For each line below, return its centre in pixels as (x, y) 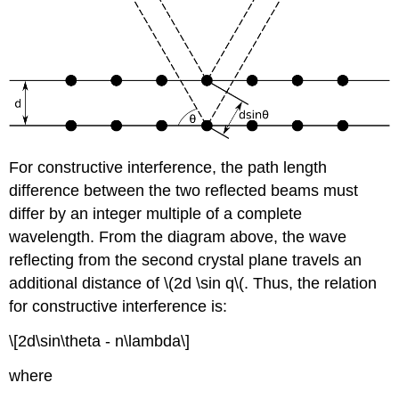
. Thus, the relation (311, 284)
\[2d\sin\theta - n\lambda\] (100, 342)
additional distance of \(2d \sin (118, 284)
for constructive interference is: (118, 307)
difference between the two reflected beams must (184, 191)
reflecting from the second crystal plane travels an (186, 261)
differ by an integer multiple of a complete (156, 214)
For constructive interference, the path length (168, 168)
